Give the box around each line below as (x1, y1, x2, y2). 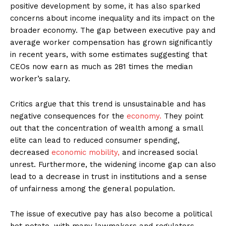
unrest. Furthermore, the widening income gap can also (10, 159, 216, 169)
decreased (10, 147, 51, 157)
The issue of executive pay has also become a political (10, 209, 212, 218)
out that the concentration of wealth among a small (10, 123, 203, 133)
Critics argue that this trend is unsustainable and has (10, 99, 206, 108)
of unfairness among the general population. (10, 184, 175, 193)
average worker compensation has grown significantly (10, 37, 212, 47)
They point (164, 111, 203, 121)
